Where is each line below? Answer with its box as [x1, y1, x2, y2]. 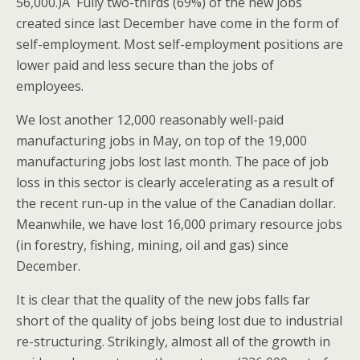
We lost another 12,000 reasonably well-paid [16, 111, 284, 129]
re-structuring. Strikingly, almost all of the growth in [16, 333, 330, 350]
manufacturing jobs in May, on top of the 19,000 [16, 132, 307, 149]
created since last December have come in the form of [16, 14, 339, 32]
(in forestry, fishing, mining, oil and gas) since [16, 236, 288, 254]
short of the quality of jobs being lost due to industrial [16, 312, 342, 329]
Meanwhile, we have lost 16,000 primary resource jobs [16, 215, 342, 233]
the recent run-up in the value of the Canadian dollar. [16, 194, 336, 212]
